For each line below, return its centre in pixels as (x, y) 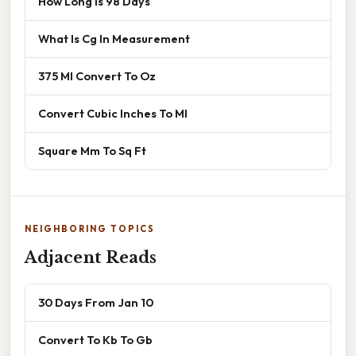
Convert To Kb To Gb (95, 340)
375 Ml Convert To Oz (97, 76)
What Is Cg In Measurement (114, 39)
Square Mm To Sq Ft (92, 151)
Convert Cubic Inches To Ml (113, 114)
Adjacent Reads (91, 258)
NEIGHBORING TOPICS (90, 229)
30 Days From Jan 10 (96, 303)
